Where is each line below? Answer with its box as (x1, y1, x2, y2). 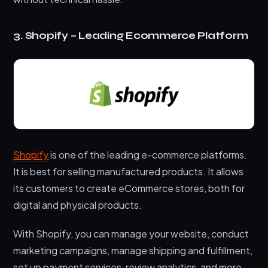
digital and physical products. (13, 198, 142, 211)
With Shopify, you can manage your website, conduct (13, 227, 249, 240)
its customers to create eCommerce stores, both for (13, 181, 245, 194)
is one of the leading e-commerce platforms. (48, 148, 248, 161)
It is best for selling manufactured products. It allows (13, 165, 244, 178)
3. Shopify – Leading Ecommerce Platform (13, 29, 248, 42)
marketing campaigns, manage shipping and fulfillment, (13, 243, 253, 257)
